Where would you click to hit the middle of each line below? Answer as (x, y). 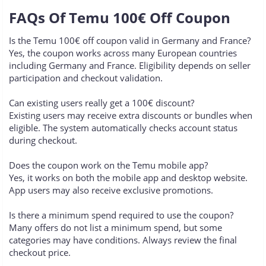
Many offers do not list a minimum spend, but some (115, 228)
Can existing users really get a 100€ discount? (102, 103)
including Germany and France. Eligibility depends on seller (130, 66)
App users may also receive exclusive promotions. (111, 190)
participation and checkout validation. (86, 78)
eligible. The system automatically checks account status (123, 128)
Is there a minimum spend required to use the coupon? (121, 215)
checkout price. (40, 253)
